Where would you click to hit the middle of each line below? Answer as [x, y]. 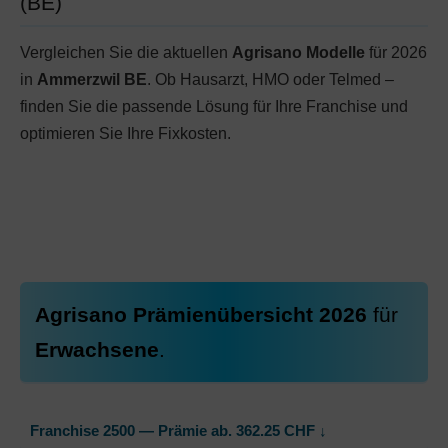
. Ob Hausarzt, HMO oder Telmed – [270, 79]
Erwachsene [97, 349]
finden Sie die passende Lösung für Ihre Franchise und [214, 106]
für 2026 [396, 52]
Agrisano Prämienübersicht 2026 [204, 314]
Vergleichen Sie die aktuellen [126, 52]
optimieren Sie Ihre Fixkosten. [125, 133]
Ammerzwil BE [92, 79]
